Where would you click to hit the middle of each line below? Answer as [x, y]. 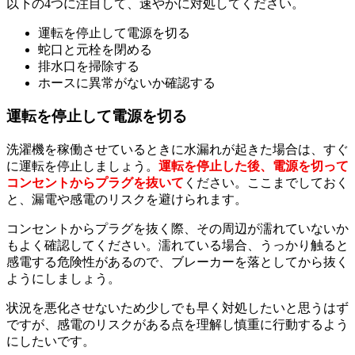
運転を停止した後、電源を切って [254, 166]
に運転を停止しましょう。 [82, 166]
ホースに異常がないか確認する [127, 82]
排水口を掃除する [89, 66]
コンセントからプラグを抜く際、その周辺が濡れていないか [177, 229]
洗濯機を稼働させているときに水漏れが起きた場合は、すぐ [177, 150]
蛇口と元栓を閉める [95, 49]
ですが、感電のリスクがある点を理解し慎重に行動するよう [177, 325]
